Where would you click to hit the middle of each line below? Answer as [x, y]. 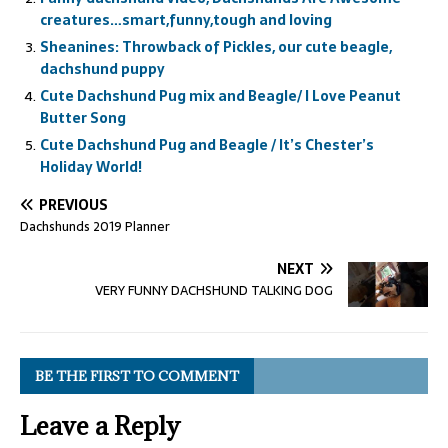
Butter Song [83, 117]
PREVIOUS [73, 204]
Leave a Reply [100, 425]
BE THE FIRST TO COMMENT [137, 376]
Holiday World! [91, 166]
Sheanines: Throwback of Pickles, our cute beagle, [216, 46]
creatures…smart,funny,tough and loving [186, 19]
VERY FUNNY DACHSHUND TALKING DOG [214, 290]
